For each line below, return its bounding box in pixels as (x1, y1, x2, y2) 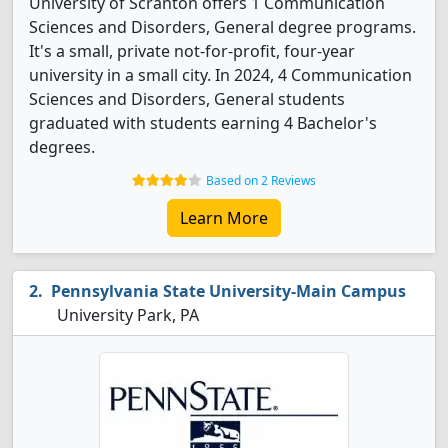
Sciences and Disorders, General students (29, 88, 345, 110)
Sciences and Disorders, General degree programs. (29, 16, 416, 38)
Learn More (180, 207, 268, 229)
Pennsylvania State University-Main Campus (51, 280, 406, 302)
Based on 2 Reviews (206, 172, 316, 189)
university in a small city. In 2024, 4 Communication (29, 64, 412, 86)
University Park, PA (53, 304, 199, 326)
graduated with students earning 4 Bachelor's (29, 112, 377, 134)
